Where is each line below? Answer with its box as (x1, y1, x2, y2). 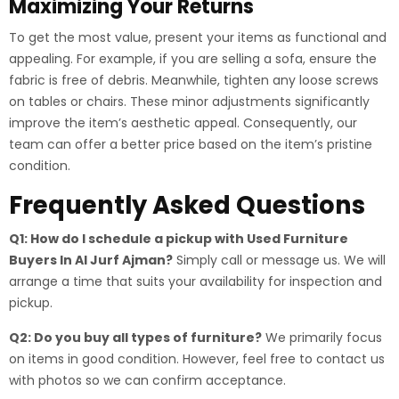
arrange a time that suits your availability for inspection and (9, 273, 382, 290)
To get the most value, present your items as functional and (9, 28, 387, 46)
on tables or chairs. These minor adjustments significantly (9, 93, 370, 110)
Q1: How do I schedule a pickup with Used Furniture (9, 230, 348, 248)
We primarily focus (262, 329, 382, 346)
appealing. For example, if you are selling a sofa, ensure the (9, 50, 377, 68)
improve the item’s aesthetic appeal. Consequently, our (9, 114, 357, 132)
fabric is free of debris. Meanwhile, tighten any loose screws (9, 71, 379, 89)
